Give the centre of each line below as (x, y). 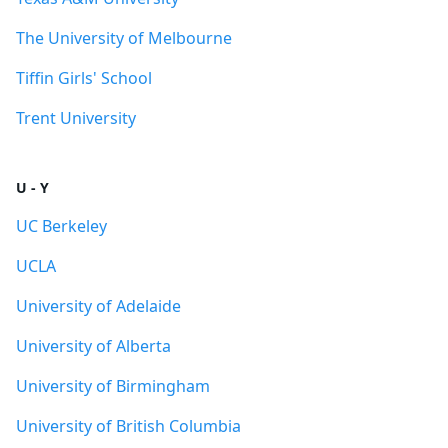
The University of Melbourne (124, 38)
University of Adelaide (98, 306)
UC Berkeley (61, 226)
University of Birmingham (113, 386)
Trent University (76, 118)
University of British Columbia (128, 426)
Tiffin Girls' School (84, 78)
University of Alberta (93, 346)
